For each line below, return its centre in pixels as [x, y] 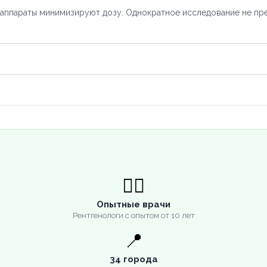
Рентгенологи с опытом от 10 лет [133, 215]
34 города [133, 259]
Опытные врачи [133, 204]
